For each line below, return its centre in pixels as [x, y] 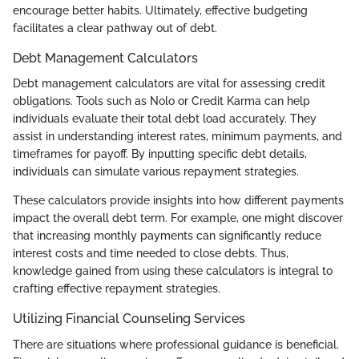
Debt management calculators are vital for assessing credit [169, 84]
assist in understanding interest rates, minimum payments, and [177, 137]
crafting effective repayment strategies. [117, 289]
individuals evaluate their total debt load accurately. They [165, 119]
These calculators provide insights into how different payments [178, 201]
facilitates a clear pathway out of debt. [115, 28]
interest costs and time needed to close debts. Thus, [151, 254]
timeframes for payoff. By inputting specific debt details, [160, 154]
